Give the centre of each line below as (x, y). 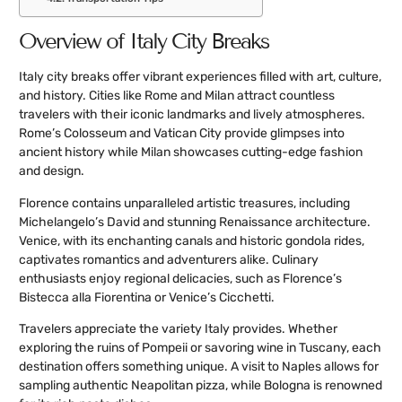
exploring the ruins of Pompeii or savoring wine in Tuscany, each (200, 348)
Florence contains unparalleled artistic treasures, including (184, 203)
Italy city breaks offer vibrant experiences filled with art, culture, (200, 77)
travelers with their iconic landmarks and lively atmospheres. (192, 115)
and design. (52, 171)
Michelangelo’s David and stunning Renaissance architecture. (195, 222)
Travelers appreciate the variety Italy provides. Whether (178, 329)
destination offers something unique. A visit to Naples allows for (199, 367)
